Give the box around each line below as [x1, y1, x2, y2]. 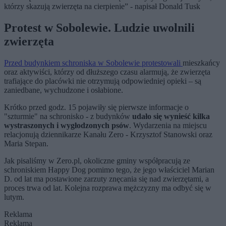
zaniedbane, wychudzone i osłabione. [4, 86, 125, 95]
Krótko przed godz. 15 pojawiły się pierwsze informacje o [4, 103, 189, 112]
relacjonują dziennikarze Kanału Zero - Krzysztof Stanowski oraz [4, 130, 212, 139]
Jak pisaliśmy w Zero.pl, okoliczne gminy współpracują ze [4, 156, 190, 165]
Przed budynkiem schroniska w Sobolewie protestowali [4, 59, 183, 68]
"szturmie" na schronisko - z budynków [4, 112, 132, 121]
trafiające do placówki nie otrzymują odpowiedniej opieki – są [4, 77, 201, 86]
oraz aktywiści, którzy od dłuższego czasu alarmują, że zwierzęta [4, 68, 210, 77]
